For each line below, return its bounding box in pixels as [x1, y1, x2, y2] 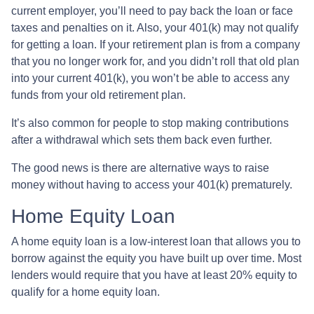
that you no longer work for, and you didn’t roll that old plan [11, 55, 299, 67]
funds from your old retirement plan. [11, 88, 189, 101]
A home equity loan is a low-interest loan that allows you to [11, 235, 301, 247]
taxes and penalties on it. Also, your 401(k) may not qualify [11, 21, 299, 34]
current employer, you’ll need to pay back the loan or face [11, 4, 293, 17]
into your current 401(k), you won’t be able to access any [11, 71, 289, 84]
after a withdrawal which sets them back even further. [11, 133, 272, 146]
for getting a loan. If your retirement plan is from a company [11, 38, 300, 50]
